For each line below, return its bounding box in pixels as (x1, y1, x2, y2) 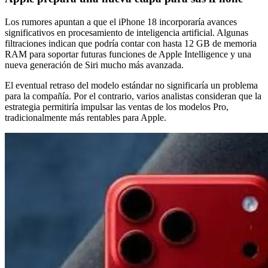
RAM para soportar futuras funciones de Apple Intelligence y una (5, 49, 251, 60)
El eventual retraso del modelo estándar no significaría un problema (5, 80, 258, 91)
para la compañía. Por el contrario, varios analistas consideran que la (5, 91, 261, 102)
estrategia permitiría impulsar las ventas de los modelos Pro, (5, 102, 229, 112)
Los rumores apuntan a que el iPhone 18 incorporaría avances (5, 17, 237, 28)
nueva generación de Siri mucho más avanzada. (5, 60, 184, 71)
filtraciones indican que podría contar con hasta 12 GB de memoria (5, 38, 257, 49)
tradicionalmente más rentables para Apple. (5, 112, 166, 123)
